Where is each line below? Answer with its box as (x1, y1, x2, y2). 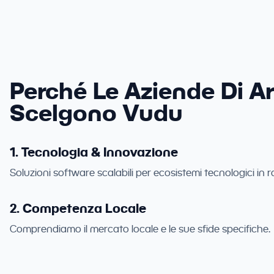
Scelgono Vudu (10, 99, 183, 126)
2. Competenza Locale (10, 201, 146, 215)
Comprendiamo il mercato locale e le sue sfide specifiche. (10, 223, 270, 235)
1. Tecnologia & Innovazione (10, 144, 178, 159)
